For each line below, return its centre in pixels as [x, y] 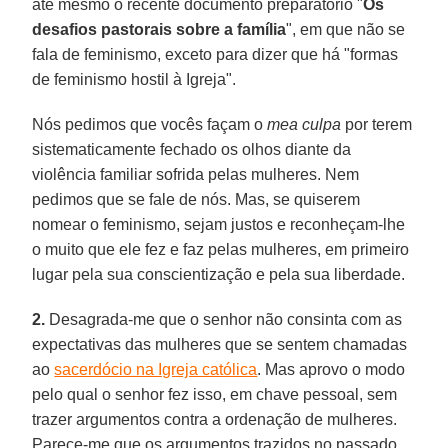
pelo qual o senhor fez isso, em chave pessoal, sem [215, 394]
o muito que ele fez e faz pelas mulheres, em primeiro [221, 249]
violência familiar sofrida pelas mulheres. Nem [196, 174]
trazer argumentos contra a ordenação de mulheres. [215, 419]
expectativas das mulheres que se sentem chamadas [220, 344]
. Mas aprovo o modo [331, 369]
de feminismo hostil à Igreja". [134, 79]
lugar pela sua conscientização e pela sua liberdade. [219, 274]
